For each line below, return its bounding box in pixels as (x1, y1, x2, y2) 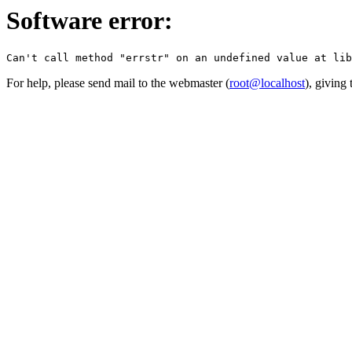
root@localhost (229, 76, 305, 90)
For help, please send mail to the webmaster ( (6, 76, 229, 90)
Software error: (6, 6, 173, 35)
